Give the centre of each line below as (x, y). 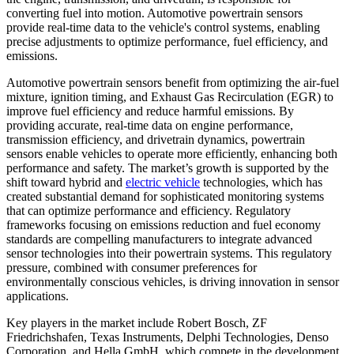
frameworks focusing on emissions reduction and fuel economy (164, 225)
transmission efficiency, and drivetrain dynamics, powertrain (156, 140)
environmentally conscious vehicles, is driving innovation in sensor (173, 282)
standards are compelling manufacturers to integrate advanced (159, 239)
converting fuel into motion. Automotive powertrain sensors (154, 13)
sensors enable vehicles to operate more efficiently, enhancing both (172, 154)
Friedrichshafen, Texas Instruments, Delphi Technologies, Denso (168, 337)
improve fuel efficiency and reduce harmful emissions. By (150, 111)
